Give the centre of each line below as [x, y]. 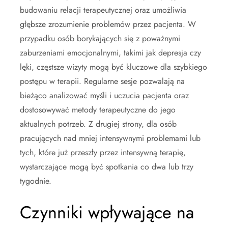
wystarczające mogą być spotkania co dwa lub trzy [107, 167]
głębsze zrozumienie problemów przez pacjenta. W [108, 24]
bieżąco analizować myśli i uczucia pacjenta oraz [104, 95]
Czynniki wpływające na [107, 212]
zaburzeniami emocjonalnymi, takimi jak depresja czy [110, 53]
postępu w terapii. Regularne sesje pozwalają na [102, 81]
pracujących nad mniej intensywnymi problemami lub [110, 138]
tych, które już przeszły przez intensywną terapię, [103, 152]
